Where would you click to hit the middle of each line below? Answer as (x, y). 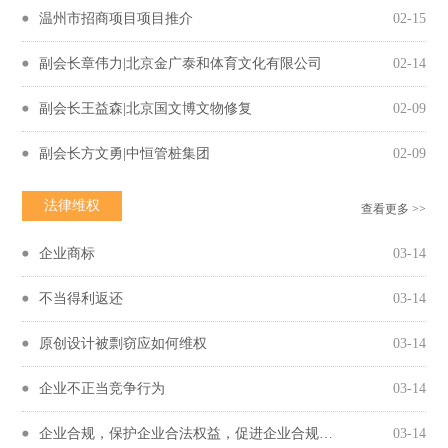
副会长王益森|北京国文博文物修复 (146, 109)
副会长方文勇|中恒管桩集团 (125, 154)
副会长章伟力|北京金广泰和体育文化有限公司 (181, 64)
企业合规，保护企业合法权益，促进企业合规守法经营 (326, 434)
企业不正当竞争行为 (102, 389)
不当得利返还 (81, 299)
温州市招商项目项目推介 (116, 19)
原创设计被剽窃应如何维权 (123, 344)
